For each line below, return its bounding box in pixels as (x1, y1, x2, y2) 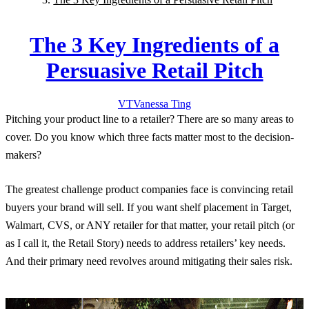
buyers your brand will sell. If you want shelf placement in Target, (6, 201, 292, 214)
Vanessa (133, 98, 168, 110)
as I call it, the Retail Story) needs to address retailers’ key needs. (6, 237, 286, 250)
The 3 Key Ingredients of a (30, 32, 279, 57)
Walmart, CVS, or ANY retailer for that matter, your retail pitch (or (6, 219, 295, 232)
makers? (6, 149, 41, 161)
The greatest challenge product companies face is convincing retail (6, 183, 293, 196)
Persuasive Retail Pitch (46, 57, 263, 83)
